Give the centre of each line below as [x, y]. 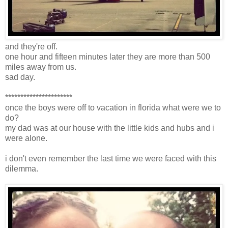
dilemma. [22, 168]
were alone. [26, 138]
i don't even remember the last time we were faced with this [111, 158]
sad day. [20, 77]
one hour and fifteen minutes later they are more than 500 [108, 56]
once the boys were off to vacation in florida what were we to [113, 107]
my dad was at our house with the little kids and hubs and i [110, 128]
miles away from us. [41, 67]
